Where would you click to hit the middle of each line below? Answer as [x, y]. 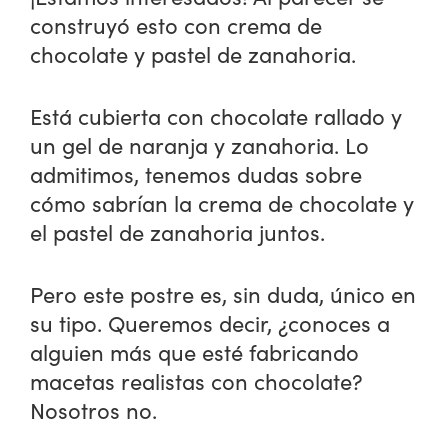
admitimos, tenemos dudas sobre [196, 173]
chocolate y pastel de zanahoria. [193, 53]
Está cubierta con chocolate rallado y [216, 115]
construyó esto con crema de [176, 24]
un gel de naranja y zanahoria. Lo [200, 144]
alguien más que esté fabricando [195, 351]
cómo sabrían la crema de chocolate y [222, 202]
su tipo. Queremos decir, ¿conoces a [210, 322]
